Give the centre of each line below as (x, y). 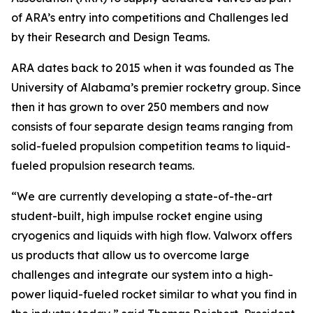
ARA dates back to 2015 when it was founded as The (153, 68)
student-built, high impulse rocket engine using (137, 216)
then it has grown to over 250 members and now (140, 107)
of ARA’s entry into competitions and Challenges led (150, 17)
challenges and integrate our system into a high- (142, 275)
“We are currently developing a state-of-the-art (142, 196)
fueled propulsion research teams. (103, 166)
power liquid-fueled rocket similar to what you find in (154, 294)
